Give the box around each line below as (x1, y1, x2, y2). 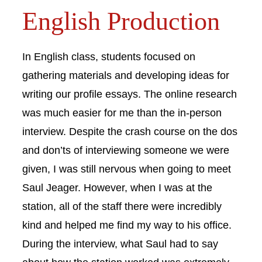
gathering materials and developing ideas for (22, 68, 229, 81)
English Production (22, 6, 220, 36)
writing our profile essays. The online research (22, 87, 237, 100)
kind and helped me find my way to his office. (22, 218, 232, 231)
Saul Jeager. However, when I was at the (22, 181, 212, 194)
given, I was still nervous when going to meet (22, 162, 231, 175)
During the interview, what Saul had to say (22, 237, 218, 250)
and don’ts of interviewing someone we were (22, 143, 229, 156)
